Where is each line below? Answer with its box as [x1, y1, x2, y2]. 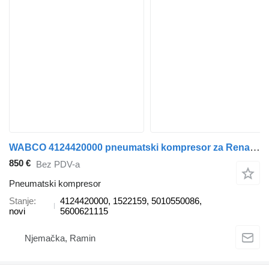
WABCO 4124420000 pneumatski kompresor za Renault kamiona [250, 142, 260, 154]
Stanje [9, 196, 34, 207]
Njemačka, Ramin [25, 232, 95, 243]
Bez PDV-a [36, 159, 80, 169]
